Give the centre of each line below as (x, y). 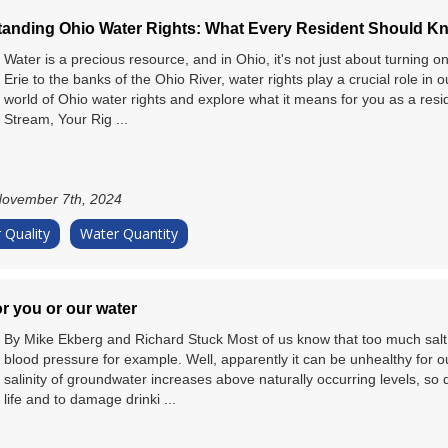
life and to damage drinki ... (90, 398)
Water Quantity (129, 233)
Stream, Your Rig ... (66, 119)
